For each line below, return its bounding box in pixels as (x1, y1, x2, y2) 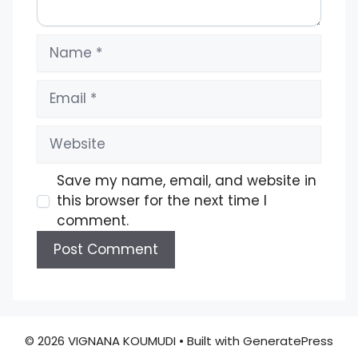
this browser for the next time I (56, 191, 267, 211)
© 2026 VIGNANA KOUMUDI (25, 332, 176, 350)
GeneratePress (243, 332, 333, 350)
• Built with (176, 332, 243, 350)
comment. (56, 211, 129, 231)
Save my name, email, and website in (56, 171, 316, 191)
